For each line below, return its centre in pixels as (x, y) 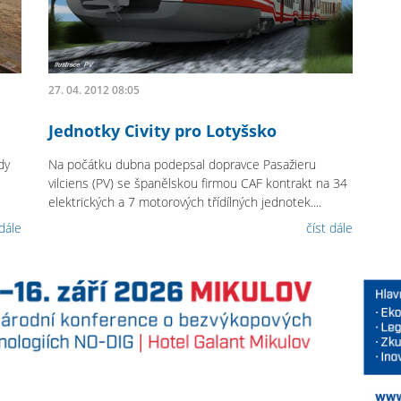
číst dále (329, 227)
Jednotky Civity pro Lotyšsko (163, 130)
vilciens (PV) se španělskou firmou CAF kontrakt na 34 (198, 183)
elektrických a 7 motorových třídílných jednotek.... (185, 201)
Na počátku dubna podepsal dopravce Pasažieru (183, 164)
